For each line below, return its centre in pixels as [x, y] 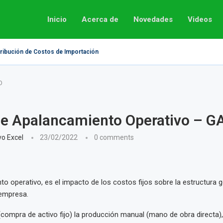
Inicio [57, 19]
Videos [200, 19]
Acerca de [100, 19]
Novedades [153, 19]
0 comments [114, 137]
